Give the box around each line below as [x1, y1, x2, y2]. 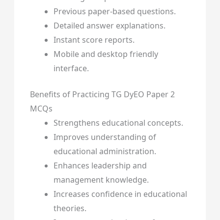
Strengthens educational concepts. [53, 117, 183, 129]
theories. [53, 203, 86, 214]
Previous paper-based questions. [53, 6, 176, 17]
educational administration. [53, 146, 156, 157]
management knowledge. [53, 174, 149, 186]
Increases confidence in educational [53, 189, 187, 200]
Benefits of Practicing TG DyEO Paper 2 [29, 89, 175, 100]
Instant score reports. [53, 34, 135, 46]
